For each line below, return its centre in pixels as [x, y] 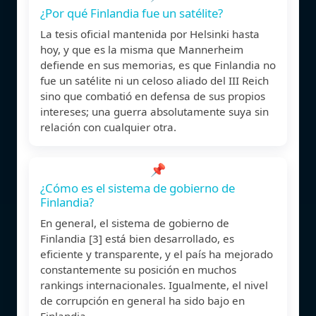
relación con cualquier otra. [108, 127]
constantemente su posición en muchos [138, 269]
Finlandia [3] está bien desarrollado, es [137, 238]
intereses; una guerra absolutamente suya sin [154, 111]
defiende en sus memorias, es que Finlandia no [158, 65]
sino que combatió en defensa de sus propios [153, 96]
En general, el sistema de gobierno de [135, 223]
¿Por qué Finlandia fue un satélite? [132, 13]
